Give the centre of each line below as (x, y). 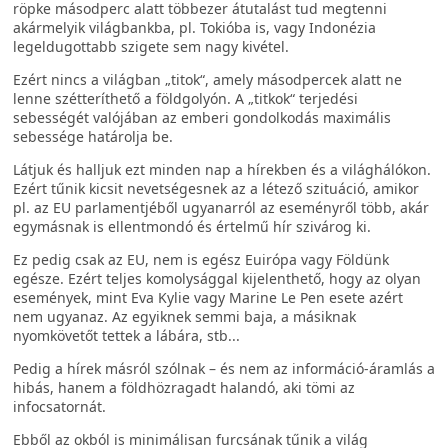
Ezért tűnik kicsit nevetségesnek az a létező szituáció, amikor (216, 188)
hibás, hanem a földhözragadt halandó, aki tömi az (184, 387)
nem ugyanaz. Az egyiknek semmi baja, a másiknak (184, 316)
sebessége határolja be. (93, 136)
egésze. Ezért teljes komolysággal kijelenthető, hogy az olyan (217, 278)
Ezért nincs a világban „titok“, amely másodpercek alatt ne (207, 79)
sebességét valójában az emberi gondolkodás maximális (202, 117)
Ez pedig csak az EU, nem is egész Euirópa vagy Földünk (201, 259)
